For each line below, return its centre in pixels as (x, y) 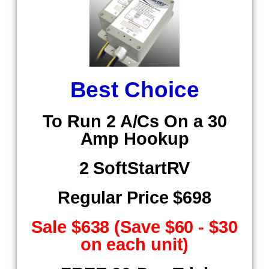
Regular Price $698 (134, 198)
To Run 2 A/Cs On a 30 (134, 121)
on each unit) (134, 244)
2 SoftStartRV (134, 168)
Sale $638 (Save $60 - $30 (134, 227)
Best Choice (134, 90)
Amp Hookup (134, 139)
